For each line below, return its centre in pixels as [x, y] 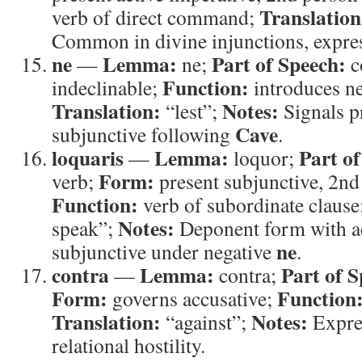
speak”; [85, 228]
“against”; [206, 322]
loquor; [264, 158]
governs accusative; [192, 298]
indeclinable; [107, 87]
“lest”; [192, 111]
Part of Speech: [279, 64]
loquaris [88, 158]
